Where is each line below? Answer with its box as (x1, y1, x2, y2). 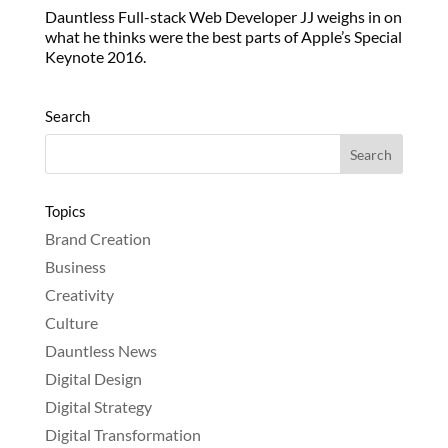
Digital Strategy (44, 397, 152, 417)
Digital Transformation (44, 425, 201, 445)
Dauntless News (44, 341, 157, 361)
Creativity (44, 285, 114, 305)
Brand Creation (44, 229, 151, 249)
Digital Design (44, 369, 142, 389)
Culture (44, 313, 98, 333)
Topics (44, 202, 86, 221)
